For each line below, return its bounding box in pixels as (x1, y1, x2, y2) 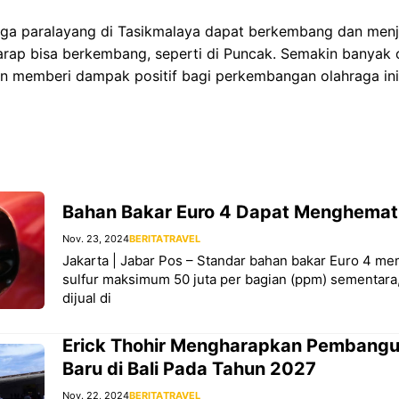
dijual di (62, 289, 111, 306)
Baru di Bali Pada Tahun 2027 (62, 358, 316, 380)
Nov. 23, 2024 (62, 232, 129, 245)
